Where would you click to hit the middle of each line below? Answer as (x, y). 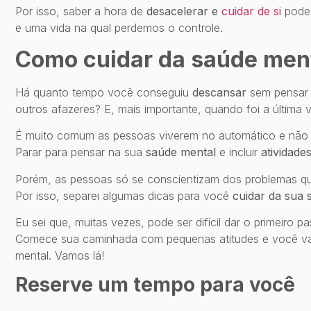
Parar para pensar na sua (81, 152)
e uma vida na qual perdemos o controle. (119, 28)
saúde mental (181, 152)
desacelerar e (184, 11)
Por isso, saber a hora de (81, 11)
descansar (219, 92)
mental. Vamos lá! (60, 255)
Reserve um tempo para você (155, 285)
